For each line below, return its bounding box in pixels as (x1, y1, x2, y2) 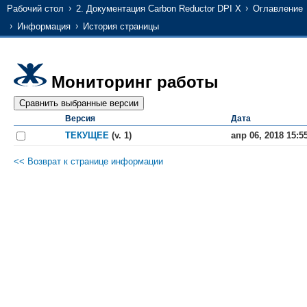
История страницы (82, 21, 159, 32)
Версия (65, 114, 95, 124)
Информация (17, 21, 71, 32)
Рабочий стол (7, 3, 64, 14)
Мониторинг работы (51, 73, 219, 91)
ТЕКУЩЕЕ (65, 130, 109, 141)
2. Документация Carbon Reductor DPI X (75, 3, 241, 14)
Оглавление (253, 3, 304, 14)
